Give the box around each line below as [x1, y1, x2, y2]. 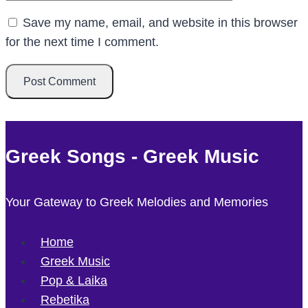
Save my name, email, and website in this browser [23, 15, 298, 30]
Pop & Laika [40, 274, 107, 288]
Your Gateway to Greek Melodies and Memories [5, 195, 268, 210]
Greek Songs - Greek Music [5, 146, 259, 168]
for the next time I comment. [5, 34, 159, 49]
